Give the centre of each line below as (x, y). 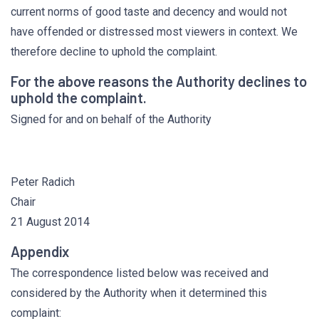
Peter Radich (43, 182)
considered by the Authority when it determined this (139, 293)
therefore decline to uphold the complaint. (114, 52)
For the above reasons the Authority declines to (159, 81)
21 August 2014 (50, 222)
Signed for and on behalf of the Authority (111, 119)
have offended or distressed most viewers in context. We (154, 32)
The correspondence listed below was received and (140, 273)
